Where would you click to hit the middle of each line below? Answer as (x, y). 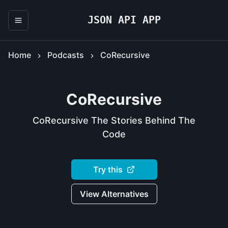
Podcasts (66, 55)
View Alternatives (114, 194)
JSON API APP (124, 20)
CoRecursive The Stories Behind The (114, 120)
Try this (108, 169)
